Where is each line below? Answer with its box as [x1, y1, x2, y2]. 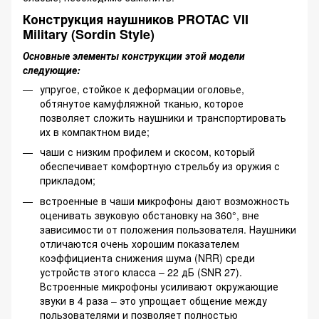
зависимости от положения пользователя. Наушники [40, 221, 296, 236]
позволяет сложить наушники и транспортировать [40, 110, 286, 125]
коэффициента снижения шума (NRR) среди [40, 250, 255, 265]
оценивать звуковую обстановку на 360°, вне [40, 207, 259, 222]
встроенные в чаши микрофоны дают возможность [40, 193, 290, 208]
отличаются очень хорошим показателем [40, 236, 239, 251]
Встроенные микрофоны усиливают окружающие [40, 278, 278, 293]
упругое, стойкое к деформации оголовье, [40, 81, 244, 96]
